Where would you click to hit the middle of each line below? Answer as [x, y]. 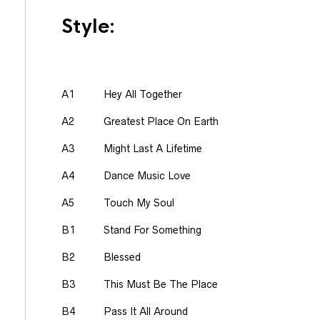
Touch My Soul [139, 203]
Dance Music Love [147, 176]
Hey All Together [143, 94]
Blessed [122, 257]
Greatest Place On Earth [161, 121]
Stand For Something [152, 230]
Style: [88, 26]
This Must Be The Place [161, 284]
